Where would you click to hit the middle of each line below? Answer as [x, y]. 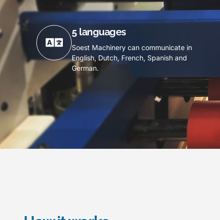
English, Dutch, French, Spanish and [129, 57]
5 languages [99, 32]
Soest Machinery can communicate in [132, 47]
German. [85, 68]
